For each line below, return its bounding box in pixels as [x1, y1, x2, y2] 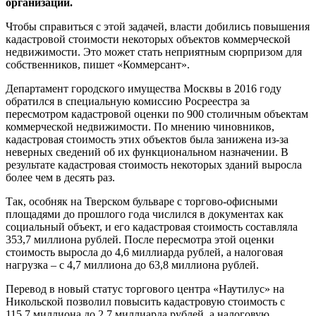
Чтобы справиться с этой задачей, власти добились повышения [6, 20, 310, 32]
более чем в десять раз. [6, 171, 115, 183]
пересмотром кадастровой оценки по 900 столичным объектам [6, 107, 308, 120]
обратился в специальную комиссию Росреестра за [6, 95, 250, 107]
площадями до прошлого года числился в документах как [6, 207, 284, 220]
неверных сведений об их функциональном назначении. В [6, 145, 288, 158]
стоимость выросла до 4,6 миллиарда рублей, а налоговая [6, 245, 283, 258]
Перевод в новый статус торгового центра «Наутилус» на [6, 282, 284, 295]
